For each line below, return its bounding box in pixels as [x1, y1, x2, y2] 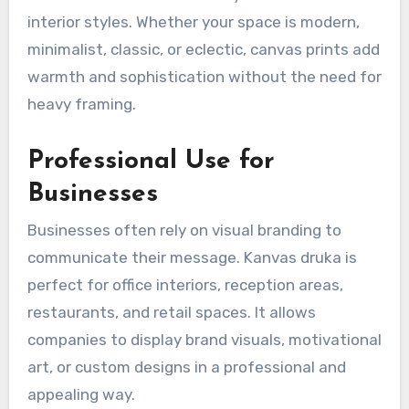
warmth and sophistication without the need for [26, 68, 382, 87]
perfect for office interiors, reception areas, [26, 276, 343, 295]
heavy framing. [26, 95, 136, 114]
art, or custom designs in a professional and [26, 358, 346, 377]
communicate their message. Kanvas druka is [26, 248, 357, 267]
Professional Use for [26, 149, 275, 175]
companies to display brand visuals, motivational [26, 330, 382, 350]
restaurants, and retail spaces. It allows [26, 303, 316, 322]
